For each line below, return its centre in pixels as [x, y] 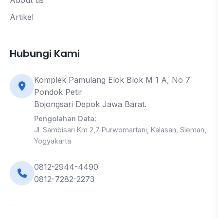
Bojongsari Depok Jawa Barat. [90, 104]
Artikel [22, 17]
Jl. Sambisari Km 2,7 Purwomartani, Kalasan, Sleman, [120, 129]
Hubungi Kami [45, 53]
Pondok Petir [58, 92]
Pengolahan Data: [65, 118]
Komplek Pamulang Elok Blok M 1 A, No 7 [112, 80]
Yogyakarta [53, 141]
